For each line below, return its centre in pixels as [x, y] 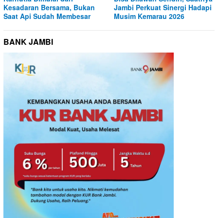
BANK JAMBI [28, 41]
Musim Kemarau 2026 [149, 16]
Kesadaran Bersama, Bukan [49, 7]
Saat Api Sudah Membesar [47, 16]
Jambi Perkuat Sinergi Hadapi [163, 7]
